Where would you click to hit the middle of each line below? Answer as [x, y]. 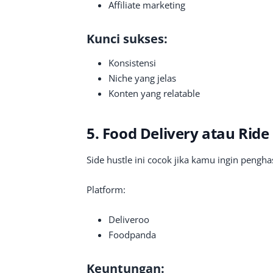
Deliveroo [129, 219]
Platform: [106, 190]
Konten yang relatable [154, 93]
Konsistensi [132, 63]
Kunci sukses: [127, 39]
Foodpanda [132, 235]
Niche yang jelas [142, 78]
